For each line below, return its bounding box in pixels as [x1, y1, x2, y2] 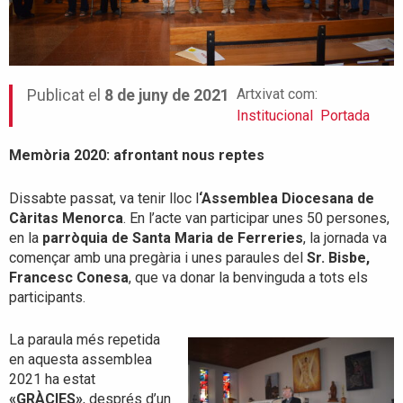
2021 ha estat [9, 371, 95, 389]
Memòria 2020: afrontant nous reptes [9, 146, 264, 164]
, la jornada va [303, 228, 387, 246]
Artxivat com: [237, 85, 318, 103]
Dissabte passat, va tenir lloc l [9, 189, 199, 207]
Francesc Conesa [9, 268, 129, 286]
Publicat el [27, 86, 104, 105]
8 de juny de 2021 [104, 86, 229, 105]
